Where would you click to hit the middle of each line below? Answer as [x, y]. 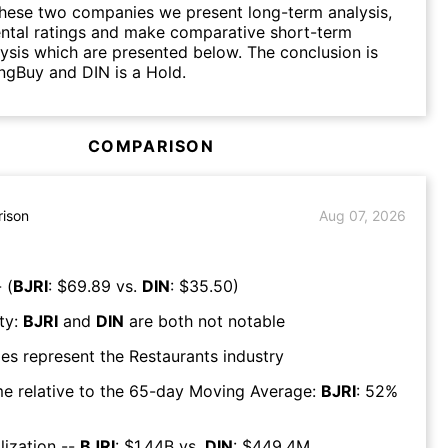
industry [251, 355]
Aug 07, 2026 [362, 216]
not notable [241, 320]
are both [158, 320]
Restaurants [173, 355]
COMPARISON [151, 145]
